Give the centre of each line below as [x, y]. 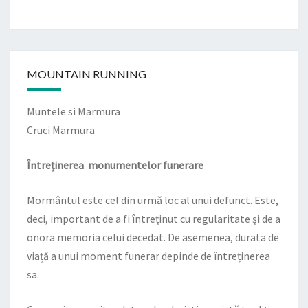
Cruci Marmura [61, 130]
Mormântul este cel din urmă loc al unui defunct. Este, [153, 200]
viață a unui [54, 256]
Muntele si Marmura [74, 111]
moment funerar [120, 256]
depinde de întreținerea [215, 256]
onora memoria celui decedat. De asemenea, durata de [153, 237]
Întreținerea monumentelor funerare [115, 165]
